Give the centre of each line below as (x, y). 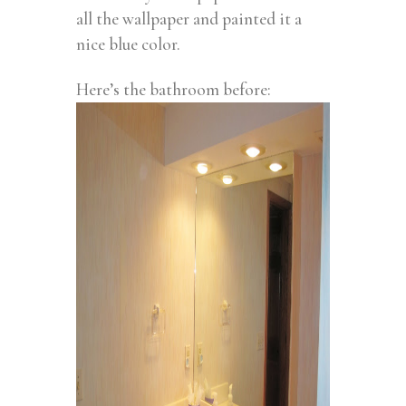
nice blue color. (128, 43)
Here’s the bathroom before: (174, 89)
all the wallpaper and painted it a (189, 18)
